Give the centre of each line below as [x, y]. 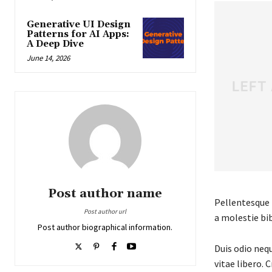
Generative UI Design [79, 24]
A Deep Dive [55, 44]
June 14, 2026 [48, 58]
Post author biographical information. [105, 227]
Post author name [105, 193]
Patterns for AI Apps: [78, 34]
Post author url [105, 211]
